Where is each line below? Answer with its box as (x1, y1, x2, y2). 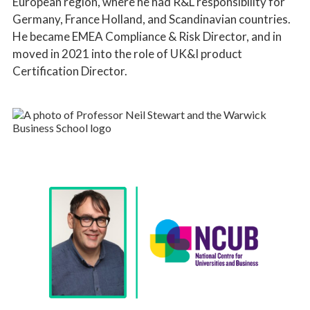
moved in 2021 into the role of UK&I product (12, 46, 242, 61)
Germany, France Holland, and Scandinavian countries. (12, 11, 291, 26)
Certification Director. (12, 63, 127, 78)
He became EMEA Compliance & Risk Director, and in (12, 28, 282, 44)
